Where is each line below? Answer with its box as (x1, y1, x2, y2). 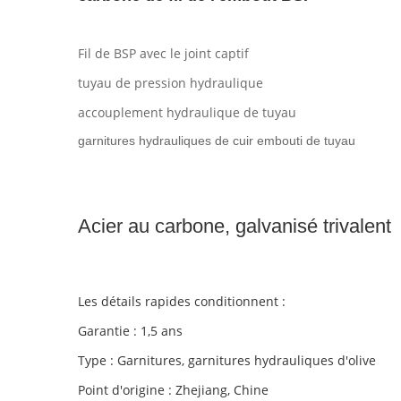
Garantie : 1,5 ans (78, 322, 183, 339)
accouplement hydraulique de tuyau (78, 104, 296, 121)
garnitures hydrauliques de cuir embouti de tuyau (78, 133, 355, 148)
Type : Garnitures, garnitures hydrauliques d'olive (78, 352, 376, 369)
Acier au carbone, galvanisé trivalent (78, 215, 391, 237)
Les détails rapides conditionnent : (78, 293, 286, 310)
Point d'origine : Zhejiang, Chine (78, 381, 269, 398)
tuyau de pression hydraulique (78, 74, 263, 91)
